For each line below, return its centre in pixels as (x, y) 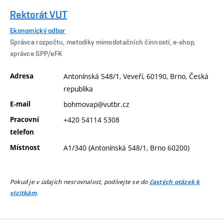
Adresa (22, 76)
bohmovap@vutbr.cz (96, 104)
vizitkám (23, 193)
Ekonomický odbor (38, 31)
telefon (22, 132)
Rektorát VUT (38, 15)
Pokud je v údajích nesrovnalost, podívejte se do (80, 182)
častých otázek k (174, 182)
